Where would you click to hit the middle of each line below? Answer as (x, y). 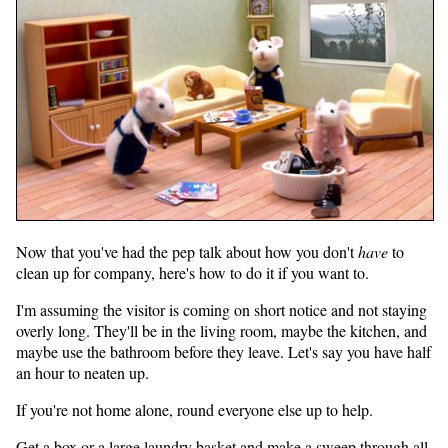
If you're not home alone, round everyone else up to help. (194, 410)
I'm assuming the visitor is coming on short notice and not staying (221, 310)
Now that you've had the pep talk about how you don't (187, 252)
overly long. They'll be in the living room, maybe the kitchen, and (221, 331)
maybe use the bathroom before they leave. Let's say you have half (223, 352)
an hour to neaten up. (82, 373)
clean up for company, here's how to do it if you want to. (192, 273)
